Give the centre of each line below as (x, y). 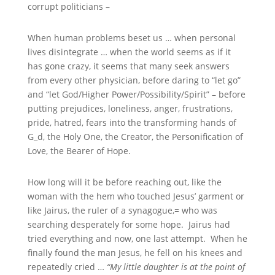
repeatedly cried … (67, 267)
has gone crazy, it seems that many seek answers (128, 66)
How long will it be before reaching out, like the (124, 182)
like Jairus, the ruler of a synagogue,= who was (122, 211)
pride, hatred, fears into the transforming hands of (132, 123)
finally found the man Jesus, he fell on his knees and (135, 253)
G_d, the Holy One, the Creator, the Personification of (135, 137)
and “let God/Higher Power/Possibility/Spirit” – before (136, 95)
